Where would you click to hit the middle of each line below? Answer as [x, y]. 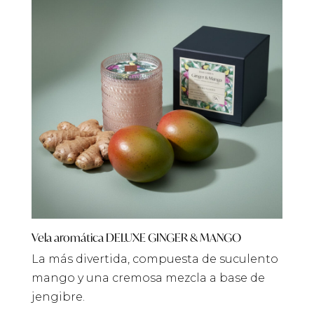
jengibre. [58, 297]
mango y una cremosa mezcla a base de [148, 278]
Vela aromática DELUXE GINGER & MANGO [136, 238]
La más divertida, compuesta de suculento [155, 259]
